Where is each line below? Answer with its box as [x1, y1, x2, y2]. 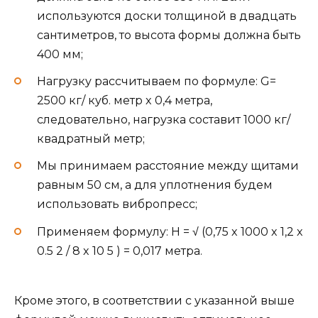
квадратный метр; [37, 132, 145, 146]
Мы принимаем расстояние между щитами [37, 159, 299, 173]
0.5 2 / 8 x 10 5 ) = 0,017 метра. [37, 243, 202, 258]
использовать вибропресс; [37, 197, 197, 212]
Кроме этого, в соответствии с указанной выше [14, 293, 295, 307]
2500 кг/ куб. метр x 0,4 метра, [37, 94, 212, 108]
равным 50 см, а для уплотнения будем [37, 178, 273, 192]
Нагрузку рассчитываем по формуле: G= [37, 75, 276, 89]
